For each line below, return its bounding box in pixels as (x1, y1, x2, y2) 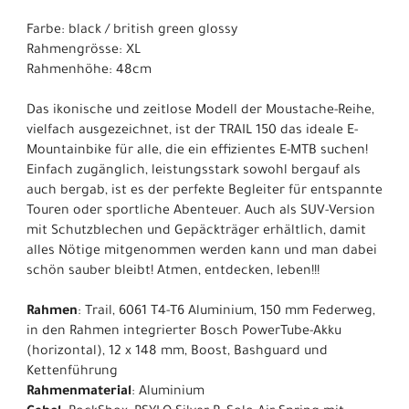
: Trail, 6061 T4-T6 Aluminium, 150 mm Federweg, (78, 305, 375, 320)
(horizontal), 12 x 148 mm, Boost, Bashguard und (26, 345, 328, 361)
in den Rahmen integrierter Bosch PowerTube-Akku (26, 325, 341, 341)
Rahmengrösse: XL (26, 44, 141, 59)
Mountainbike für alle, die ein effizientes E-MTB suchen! (26, 144, 368, 160)
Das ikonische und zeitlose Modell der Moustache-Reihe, (26, 104, 374, 120)
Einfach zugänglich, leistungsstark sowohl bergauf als (26, 164, 361, 180)
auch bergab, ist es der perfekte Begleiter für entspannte (26, 184, 383, 200)
